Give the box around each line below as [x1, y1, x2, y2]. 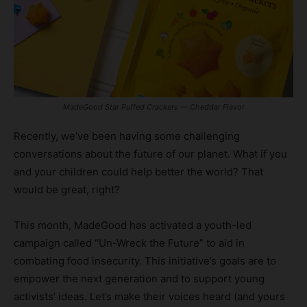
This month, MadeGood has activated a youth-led [14, 218, 251, 232]
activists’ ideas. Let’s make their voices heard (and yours [14, 289, 285, 303]
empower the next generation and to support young [14, 271, 265, 285]
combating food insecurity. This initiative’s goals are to [14, 254, 276, 267]
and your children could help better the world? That [14, 164, 263, 178]
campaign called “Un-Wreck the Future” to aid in [14, 236, 245, 249]
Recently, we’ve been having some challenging [14, 129, 240, 143]
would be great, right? [14, 182, 123, 196]
